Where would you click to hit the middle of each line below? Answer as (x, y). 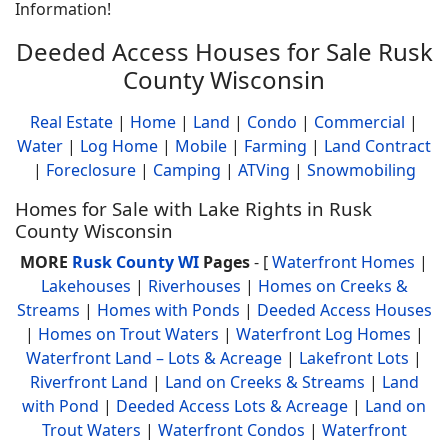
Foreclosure (90, 170)
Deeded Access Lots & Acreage (232, 406)
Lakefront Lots (354, 358)
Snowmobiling (361, 170)
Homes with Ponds (168, 310)
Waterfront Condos (231, 430)
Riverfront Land (88, 382)
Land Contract (377, 146)
